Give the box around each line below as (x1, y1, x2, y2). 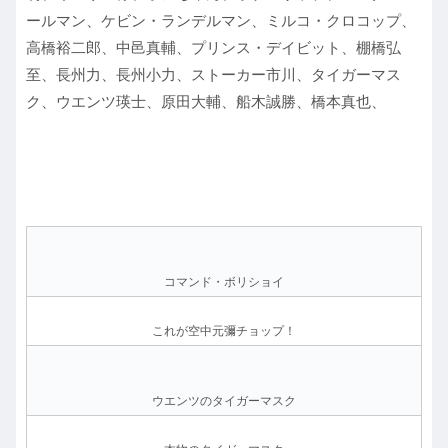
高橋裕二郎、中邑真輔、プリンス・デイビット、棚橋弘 (26, 39, 401, 57)
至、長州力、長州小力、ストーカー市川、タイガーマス (26, 66, 401, 84)
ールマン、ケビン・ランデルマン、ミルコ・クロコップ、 (26, 12, 416, 30)
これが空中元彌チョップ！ (152, 324, 296, 339)
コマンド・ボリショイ (164, 275, 284, 290)
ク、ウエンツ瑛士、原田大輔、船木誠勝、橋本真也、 (26, 93, 386, 111)
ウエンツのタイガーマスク (152, 394, 296, 409)
